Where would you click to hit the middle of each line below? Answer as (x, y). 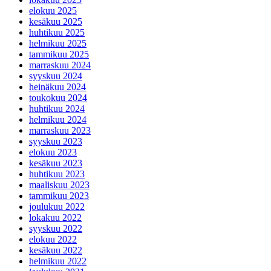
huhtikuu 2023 (57, 174)
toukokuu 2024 (58, 97)
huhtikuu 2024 (57, 108)
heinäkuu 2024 (57, 87)
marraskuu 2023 (60, 130)
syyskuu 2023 (56, 141)
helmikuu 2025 (58, 43)
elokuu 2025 (53, 10)
